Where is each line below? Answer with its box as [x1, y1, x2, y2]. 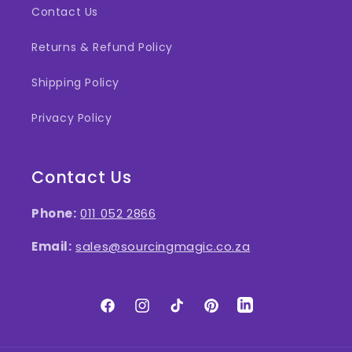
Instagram [133, 306, 194, 322]
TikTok [167, 306, 205, 322]
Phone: [31, 205, 77, 222]
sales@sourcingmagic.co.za [75, 238, 251, 255]
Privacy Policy [31, 110, 112, 126]
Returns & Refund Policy [31, 39, 173, 55]
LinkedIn [236, 306, 285, 323]
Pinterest [202, 306, 255, 322]
